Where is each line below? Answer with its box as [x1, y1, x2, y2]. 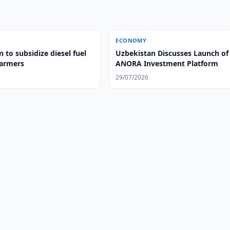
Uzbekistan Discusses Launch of [116, 48, 229, 58]
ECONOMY [116, 36, 147, 44]
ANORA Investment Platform [116, 59, 219, 68]
